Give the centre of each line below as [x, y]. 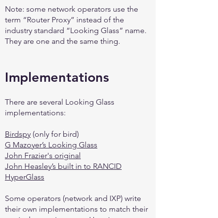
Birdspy [18, 134]
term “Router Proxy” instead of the [64, 20]
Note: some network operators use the [72, 9]
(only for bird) [55, 134]
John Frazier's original [43, 155]
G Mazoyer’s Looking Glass [51, 145]
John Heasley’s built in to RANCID [63, 166]
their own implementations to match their [76, 209]
